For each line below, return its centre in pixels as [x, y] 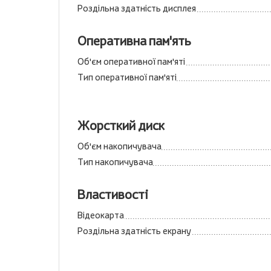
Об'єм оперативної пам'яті [131, 61]
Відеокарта [101, 215]
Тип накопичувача [115, 162]
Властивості [113, 194]
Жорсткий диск [121, 126]
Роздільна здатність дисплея [137, 8]
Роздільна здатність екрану [134, 231]
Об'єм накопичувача [119, 146]
